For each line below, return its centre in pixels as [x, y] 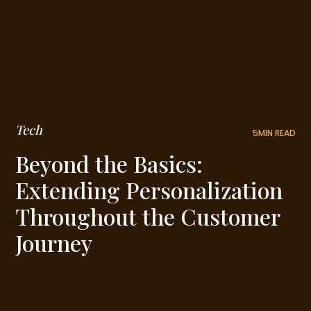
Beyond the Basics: [109, 164]
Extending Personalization [149, 190]
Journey [54, 243]
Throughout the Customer [148, 217]
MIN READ [277, 133]
